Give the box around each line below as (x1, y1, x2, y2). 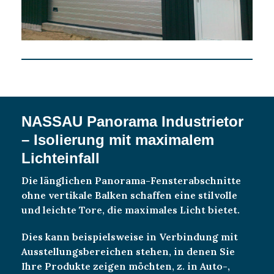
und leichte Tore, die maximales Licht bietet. (21, 203, 240, 216)
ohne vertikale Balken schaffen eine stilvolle (21, 188, 237, 201)
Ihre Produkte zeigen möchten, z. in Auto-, (21, 259, 230, 272)
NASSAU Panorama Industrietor (21, 113, 243, 130)
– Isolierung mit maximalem (21, 131, 214, 148)
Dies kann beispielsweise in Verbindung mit (21, 230, 238, 243)
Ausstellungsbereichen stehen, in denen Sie (21, 245, 235, 257)
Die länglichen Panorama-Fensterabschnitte (21, 174, 241, 187)
